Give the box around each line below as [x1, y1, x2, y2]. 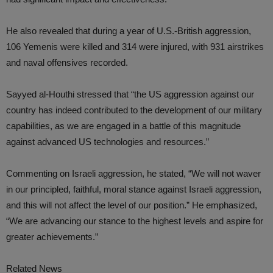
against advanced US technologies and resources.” [6, 136, 209, 147]
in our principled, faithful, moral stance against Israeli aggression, [6, 184, 261, 194]
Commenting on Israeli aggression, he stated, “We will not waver [6, 168, 261, 179]
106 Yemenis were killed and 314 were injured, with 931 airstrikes [6, 41, 264, 52]
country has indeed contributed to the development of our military [6, 105, 262, 115]
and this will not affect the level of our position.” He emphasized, [6, 200, 257, 210]
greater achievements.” [6, 232, 98, 242]
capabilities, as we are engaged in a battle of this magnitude [6, 121, 241, 131]
